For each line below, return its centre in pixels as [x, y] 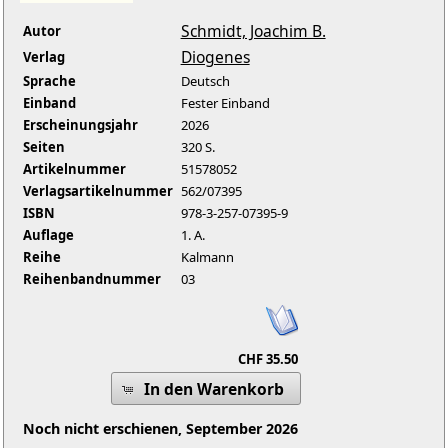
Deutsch [205, 81]
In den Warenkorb [214, 388]
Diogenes [215, 57]
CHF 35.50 [267, 359]
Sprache [49, 81]
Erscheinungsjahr [80, 125]
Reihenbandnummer [91, 279]
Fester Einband [225, 103]
